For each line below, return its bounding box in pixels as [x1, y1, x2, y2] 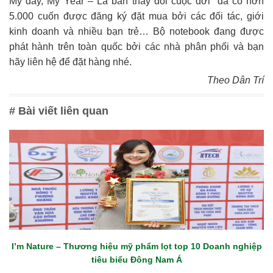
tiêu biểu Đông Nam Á [91, 255, 182, 265]
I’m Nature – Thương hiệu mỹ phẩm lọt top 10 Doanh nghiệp [11, 241, 262, 252]
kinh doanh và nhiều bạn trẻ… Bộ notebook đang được [9, 26, 264, 37]
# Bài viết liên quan [9, 105, 108, 118]
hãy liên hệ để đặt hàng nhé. [9, 57, 132, 68]
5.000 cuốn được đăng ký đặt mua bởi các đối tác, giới [9, 11, 264, 22]
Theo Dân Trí [207, 75, 264, 86]
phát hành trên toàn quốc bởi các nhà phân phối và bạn [9, 41, 264, 52]
